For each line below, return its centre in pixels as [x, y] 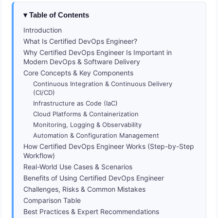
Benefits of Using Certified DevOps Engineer [94, 178]
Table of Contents [59, 15]
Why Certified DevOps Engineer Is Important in [98, 53]
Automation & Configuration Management [96, 136]
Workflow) [39, 156]
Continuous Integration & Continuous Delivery [103, 84]
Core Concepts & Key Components [79, 73]
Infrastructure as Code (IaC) [76, 103]
